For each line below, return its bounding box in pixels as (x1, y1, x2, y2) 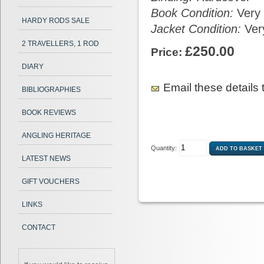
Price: (151, 45, 185, 59)
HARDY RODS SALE (22, 16, 90, 25)
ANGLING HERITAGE (22, 131, 91, 140)
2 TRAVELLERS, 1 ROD (22, 39, 99, 48)
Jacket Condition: (151, 22, 245, 36)
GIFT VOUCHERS (22, 177, 80, 186)
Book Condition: (151, 6, 237, 20)
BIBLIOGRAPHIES (22, 85, 81, 94)
